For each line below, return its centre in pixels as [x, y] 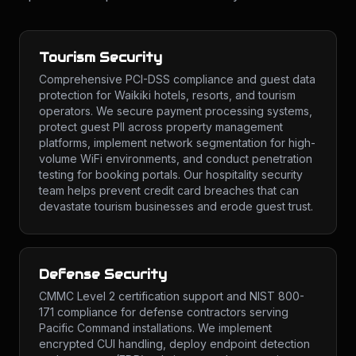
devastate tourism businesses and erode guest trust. [176, 206]
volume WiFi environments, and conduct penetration [176, 159]
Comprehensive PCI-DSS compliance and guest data [177, 79]
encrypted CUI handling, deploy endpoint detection [174, 344]
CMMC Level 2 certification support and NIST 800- [172, 296]
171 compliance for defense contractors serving [164, 312]
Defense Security [103, 275]
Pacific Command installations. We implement [155, 328]
